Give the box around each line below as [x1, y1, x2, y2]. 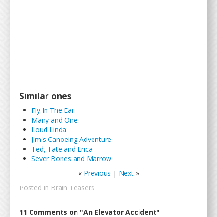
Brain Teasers [51, 183, 94, 192]
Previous [83, 169, 111, 178]
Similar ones [19, 90, 71, 102]
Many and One [31, 115, 77, 124]
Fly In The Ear [31, 106, 74, 115]
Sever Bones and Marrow [31, 154, 111, 163]
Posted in [19, 183, 51, 192]
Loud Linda [31, 125, 66, 134]
